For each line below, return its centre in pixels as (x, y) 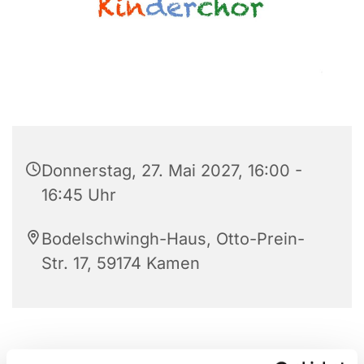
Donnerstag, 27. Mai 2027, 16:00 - (172, 170)
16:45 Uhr (79, 195)
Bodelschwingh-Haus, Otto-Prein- (173, 238)
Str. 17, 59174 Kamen (121, 263)
